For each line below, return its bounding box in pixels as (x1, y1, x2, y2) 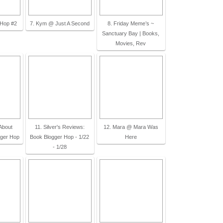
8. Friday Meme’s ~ (108, 20, 154, 26)
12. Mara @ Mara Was (103, 124, 158, 130)
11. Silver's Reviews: (34, 124, 85, 130)
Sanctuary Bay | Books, (102, 30, 159, 36)
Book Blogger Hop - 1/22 (30, 134, 89, 140)
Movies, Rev (115, 40, 146, 46)
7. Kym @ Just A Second (29, 20, 90, 26)
